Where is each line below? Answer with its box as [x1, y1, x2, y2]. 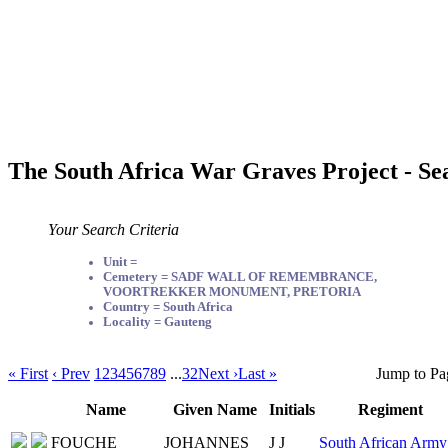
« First [8, 364, 48, 382]
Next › [198, 364, 238, 382]
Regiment [358, 400, 423, 418]
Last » [238, 364, 277, 382]
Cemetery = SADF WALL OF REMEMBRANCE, [103, 269, 377, 284]
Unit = [103, 254, 137, 269]
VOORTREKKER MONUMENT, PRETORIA [103, 284, 361, 299]
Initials [269, 400, 315, 418]
